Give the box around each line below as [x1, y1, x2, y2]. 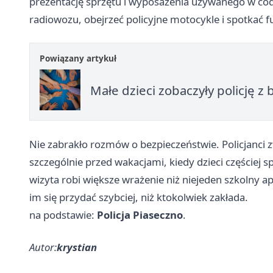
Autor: [29, 240, 57, 254]
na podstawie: [29, 208, 97, 222]
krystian [57, 240, 97, 254]
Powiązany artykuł [40, 52, 116, 64]
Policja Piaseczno [97, 208, 183, 222]
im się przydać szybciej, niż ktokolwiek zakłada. [29, 190, 248, 204]
